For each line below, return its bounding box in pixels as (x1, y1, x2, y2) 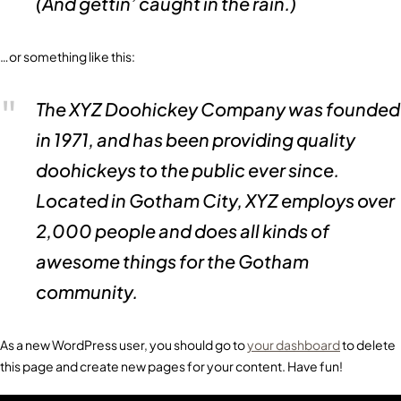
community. (36, 280, 138, 303)
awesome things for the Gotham (36, 250, 309, 272)
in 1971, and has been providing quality (36, 128, 355, 150)
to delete (340, 337, 396, 353)
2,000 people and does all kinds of (36, 219, 329, 242)
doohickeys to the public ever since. (36, 158, 339, 181)
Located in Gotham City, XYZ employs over (36, 189, 395, 211)
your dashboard (247, 337, 340, 353)
